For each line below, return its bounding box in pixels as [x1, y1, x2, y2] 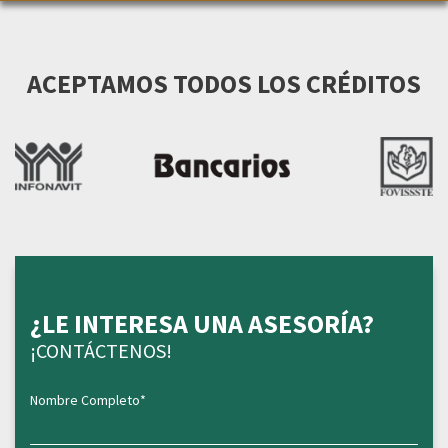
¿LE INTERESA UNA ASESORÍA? [30, 307, 374, 340]
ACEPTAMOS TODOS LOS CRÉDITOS [27, 67, 421, 100]
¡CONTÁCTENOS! [30, 338, 172, 363]
